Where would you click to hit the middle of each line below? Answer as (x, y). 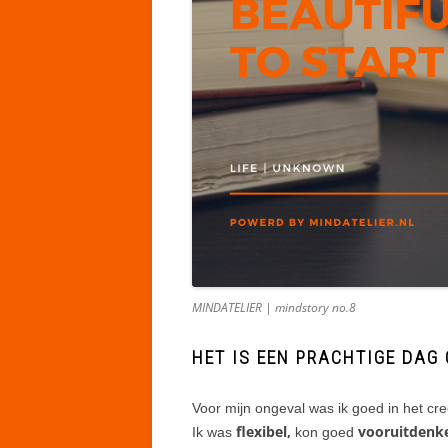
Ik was (212, 431)
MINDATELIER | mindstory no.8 (274, 307)
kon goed (324, 431)
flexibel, (261, 431)
